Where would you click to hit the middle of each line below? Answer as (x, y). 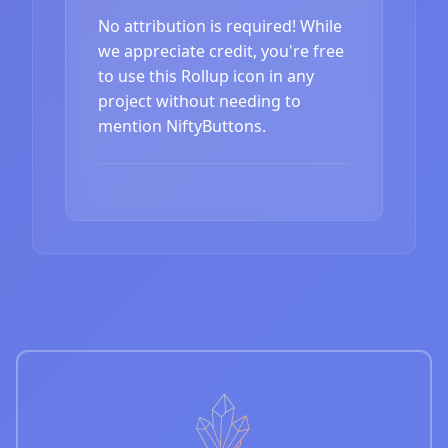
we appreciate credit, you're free (221, 50)
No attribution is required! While (220, 25)
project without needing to (199, 100)
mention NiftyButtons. (182, 125)
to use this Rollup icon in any (206, 75)
